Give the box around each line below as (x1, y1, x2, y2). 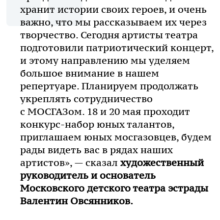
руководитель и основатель (20, 169, 156, 181)
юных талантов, (94, 118, 174, 130)
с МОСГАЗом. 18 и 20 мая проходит (20, 105, 190, 117)
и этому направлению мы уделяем (20, 54, 190, 66)
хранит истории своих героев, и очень (20, 3, 207, 15)
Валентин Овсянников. (20, 194, 133, 207)
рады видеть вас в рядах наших (20, 143, 173, 156)
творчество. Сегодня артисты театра (20, 28, 198, 41)
